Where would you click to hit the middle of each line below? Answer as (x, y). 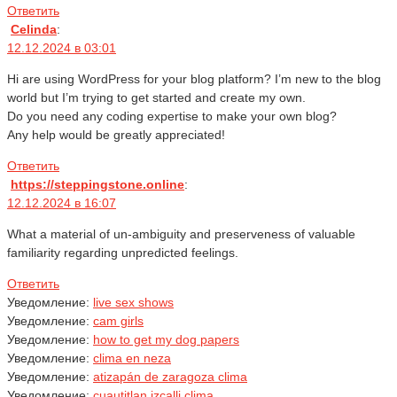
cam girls (118, 321)
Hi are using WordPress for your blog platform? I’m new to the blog (194, 79)
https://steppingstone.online (97, 185)
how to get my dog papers (166, 340)
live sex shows (133, 303)
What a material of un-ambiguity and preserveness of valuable (181, 234)
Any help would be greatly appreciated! (116, 135)
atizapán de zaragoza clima (170, 377)
